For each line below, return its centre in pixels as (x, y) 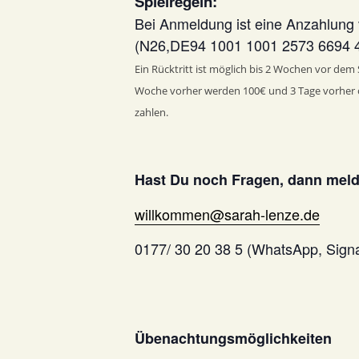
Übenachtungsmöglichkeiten (233, 338)
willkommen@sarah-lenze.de (227, 214)
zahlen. (151, 112)
